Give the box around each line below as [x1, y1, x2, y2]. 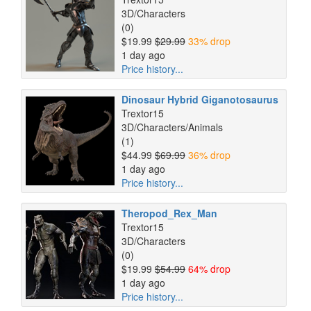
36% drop [188, 148, 230, 162]
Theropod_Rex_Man [121, 206, 217, 220]
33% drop [188, 34, 230, 48]
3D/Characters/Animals [121, 120, 223, 134]
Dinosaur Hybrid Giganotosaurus [121, 92, 278, 106]
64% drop [188, 262, 230, 276]
